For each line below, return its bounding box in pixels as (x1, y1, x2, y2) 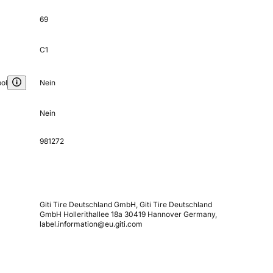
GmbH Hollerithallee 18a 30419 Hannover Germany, (39, 210, 217, 219)
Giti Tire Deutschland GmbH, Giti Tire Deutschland (39, 200, 212, 210)
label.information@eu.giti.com (39, 219, 143, 229)
